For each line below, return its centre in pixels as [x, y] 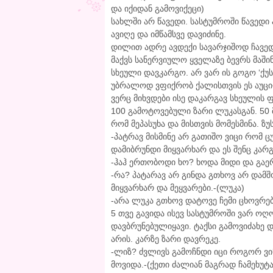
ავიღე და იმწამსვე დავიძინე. [168, 34]
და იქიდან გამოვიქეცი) [158, 9]
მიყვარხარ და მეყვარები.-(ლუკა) [178, 188]
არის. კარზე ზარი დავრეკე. [166, 239]
